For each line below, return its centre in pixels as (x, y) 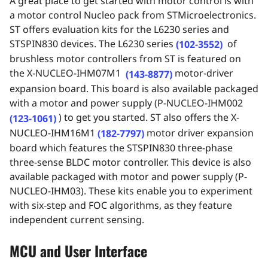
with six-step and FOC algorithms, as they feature (121, 205)
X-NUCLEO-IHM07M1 (74, 73)
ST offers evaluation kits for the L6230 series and (119, 29)
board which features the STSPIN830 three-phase (121, 148)
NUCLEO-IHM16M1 (54, 133)
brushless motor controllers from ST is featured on (125, 59)
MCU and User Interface (78, 251)
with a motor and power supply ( (83, 103)
